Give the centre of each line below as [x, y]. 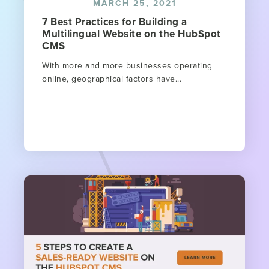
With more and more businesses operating [127, 65]
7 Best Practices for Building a [115, 21]
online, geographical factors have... [112, 78]
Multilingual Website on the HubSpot [131, 33]
